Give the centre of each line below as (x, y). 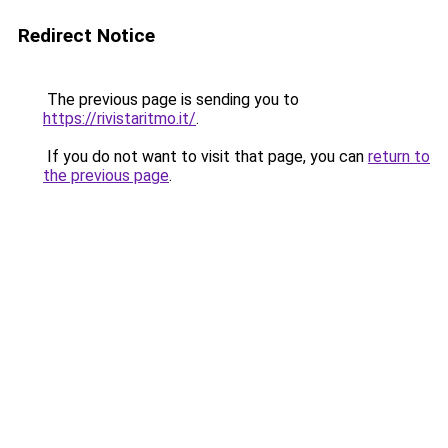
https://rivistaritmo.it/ (119, 118)
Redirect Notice (86, 35)
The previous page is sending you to (171, 99)
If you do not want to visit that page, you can (205, 156)
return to (399, 156)
